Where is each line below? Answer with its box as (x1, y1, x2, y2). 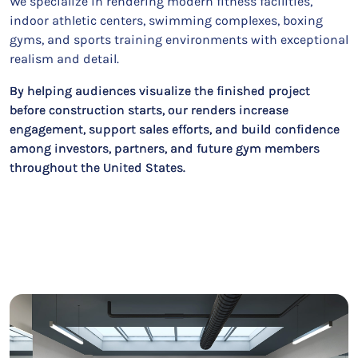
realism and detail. (10, 51, 119, 66)
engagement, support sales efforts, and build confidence (10, 121, 340, 137)
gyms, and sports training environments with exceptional (10, 32, 348, 47)
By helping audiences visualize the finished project (10, 83, 310, 98)
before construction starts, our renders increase (10, 102, 288, 117)
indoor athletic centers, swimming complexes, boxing (10, 13, 323, 28)
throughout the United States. (10, 160, 185, 175)
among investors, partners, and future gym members (10, 141, 320, 156)
